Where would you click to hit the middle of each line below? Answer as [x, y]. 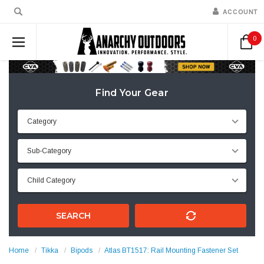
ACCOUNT [240, 12]
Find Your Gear [132, 93]
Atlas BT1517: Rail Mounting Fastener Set [171, 251]
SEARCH [73, 215]
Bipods [82, 251]
